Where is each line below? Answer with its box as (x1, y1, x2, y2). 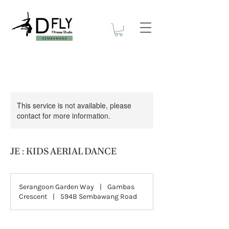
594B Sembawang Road (60, 192, 138, 201)
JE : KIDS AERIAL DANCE (10, 145, 117, 157)
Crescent (19, 192, 47, 201)
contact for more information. (17, 110, 110, 121)
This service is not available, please (17, 100, 131, 111)
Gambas (107, 182, 135, 192)
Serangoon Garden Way (19, 182, 94, 192)
